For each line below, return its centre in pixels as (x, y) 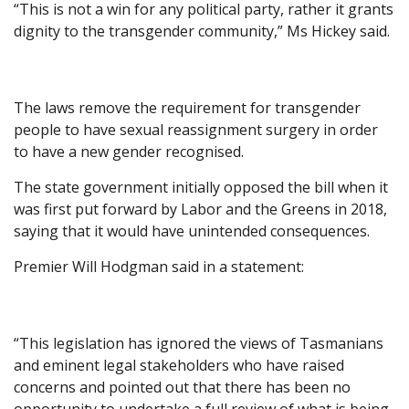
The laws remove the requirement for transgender (187, 108)
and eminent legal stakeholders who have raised (179, 366)
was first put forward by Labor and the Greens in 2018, (200, 210)
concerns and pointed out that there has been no (182, 388)
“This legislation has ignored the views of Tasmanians (199, 344)
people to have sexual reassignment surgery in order (196, 130)
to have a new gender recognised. (129, 152)
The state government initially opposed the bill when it (201, 188)
